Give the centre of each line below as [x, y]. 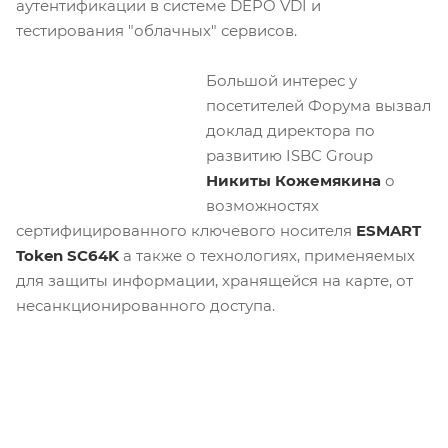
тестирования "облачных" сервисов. [156, 30]
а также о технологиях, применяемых [269, 255]
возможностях [262, 205]
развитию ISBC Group [289, 155]
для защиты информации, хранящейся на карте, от [214, 280]
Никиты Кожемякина [293, 180]
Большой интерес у [281, 80]
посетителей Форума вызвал [318, 105]
